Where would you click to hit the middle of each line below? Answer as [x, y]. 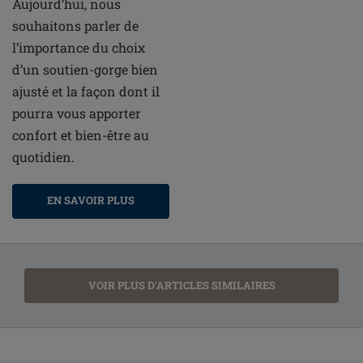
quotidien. [43, 157]
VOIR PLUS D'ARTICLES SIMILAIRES [181, 286]
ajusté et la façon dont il [86, 92]
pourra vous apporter [77, 113]
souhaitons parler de [75, 26]
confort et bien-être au [81, 135]
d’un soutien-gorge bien [85, 70]
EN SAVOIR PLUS [91, 201]
